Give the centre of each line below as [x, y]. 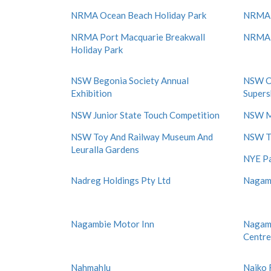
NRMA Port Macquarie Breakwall [138, 37]
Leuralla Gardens [105, 149]
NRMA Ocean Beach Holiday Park [139, 15]
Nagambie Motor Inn [113, 224]
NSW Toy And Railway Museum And [142, 137]
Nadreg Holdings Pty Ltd [121, 180]
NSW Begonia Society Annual [130, 80]
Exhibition [91, 93]
